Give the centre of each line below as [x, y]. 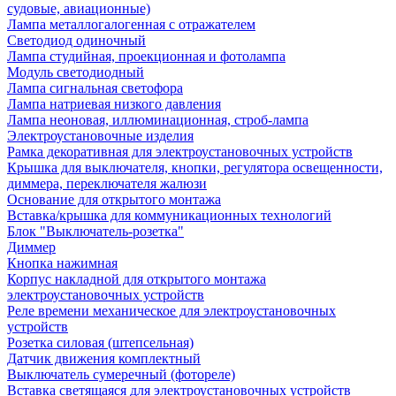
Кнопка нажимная [62, 263]
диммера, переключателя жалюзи [107, 183]
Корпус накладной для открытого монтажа [137, 279]
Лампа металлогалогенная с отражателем [131, 24]
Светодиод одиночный [76, 40]
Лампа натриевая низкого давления [114, 104]
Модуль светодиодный [76, 72]
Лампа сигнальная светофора [95, 88]
